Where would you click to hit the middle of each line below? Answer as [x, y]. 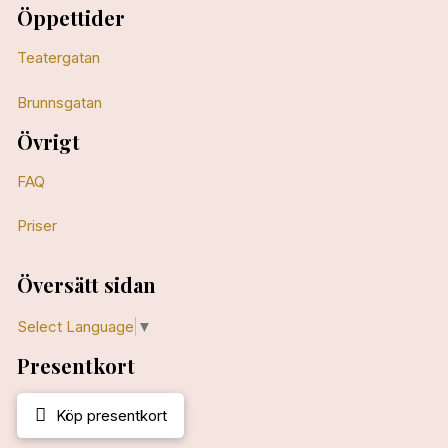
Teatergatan [58, 57]
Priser [36, 226]
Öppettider [70, 17]
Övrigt [48, 141]
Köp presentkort [111, 415]
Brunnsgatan [59, 102]
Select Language [75, 326]
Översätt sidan [86, 285]
